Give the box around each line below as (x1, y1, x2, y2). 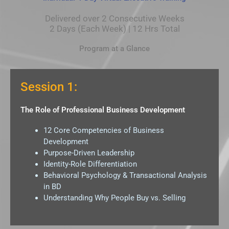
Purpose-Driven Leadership (43, 148, 134, 157)
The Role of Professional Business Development (20, 105, 185, 114)
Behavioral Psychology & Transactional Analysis (43, 171, 207, 180)
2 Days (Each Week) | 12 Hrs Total (49, 24, 180, 34)
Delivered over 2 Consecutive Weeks (44, 13, 185, 24)
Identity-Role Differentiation (43, 159, 137, 169)
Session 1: (20, 80, 77, 94)
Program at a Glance (79, 44, 150, 53)
